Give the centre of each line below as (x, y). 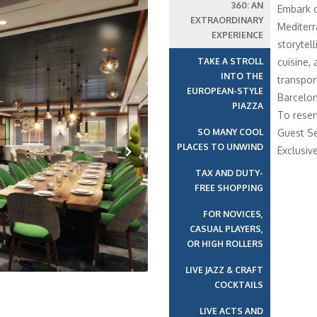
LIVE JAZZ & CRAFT (224, 270)
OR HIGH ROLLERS (225, 244)
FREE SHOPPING (229, 188)
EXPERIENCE (237, 35)
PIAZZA (247, 106)
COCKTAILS (238, 285)
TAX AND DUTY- (229, 173)
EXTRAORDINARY (226, 20)
